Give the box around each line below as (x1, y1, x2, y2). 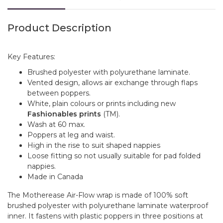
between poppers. (27, 89, 91, 98)
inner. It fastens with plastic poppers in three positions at (7, 212, 203, 221)
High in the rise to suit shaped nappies (27, 141, 160, 150)
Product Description (7, 22, 111, 34)
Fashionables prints (27, 110, 101, 119)
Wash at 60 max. (27, 120, 85, 129)
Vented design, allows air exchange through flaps (27, 78, 198, 88)
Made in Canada (27, 172, 83, 182)
